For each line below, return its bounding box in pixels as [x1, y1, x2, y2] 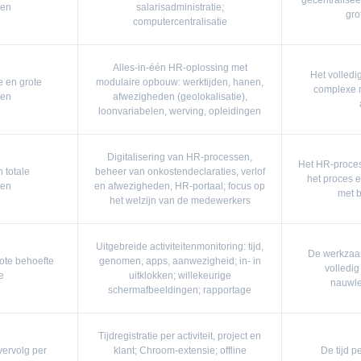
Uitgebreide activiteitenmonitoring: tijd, [96, 241, 263, 252]
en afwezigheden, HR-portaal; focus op [94, 180, 265, 192]
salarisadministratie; [135, 2, 224, 13]
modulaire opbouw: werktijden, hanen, [96, 77, 263, 88]
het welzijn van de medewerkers [109, 195, 251, 206]
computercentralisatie [132, 16, 227, 27]
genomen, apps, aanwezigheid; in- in [98, 255, 261, 267]
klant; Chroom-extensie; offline [113, 345, 247, 356]
